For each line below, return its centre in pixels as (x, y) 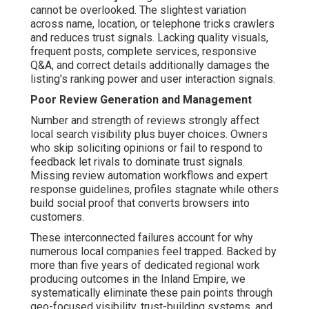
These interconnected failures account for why (142, 238)
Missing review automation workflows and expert (149, 176)
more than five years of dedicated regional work (145, 266)
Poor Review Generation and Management (141, 100)
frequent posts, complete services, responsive (143, 52)
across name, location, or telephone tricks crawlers (152, 24)
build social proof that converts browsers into (140, 203)
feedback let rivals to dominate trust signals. (138, 162)
